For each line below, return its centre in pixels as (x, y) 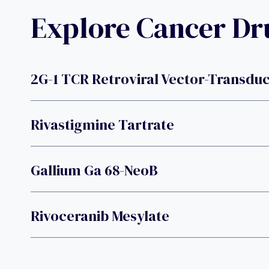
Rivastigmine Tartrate (102, 125)
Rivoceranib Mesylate (100, 216)
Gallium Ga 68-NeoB (94, 171)
